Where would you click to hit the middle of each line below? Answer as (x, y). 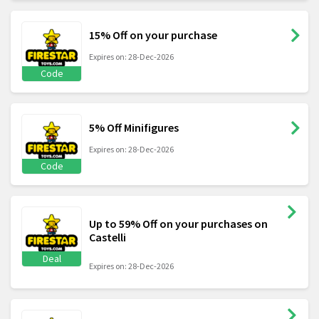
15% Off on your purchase (153, 35)
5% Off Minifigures (134, 128)
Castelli (108, 237)
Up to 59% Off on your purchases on (178, 224)
